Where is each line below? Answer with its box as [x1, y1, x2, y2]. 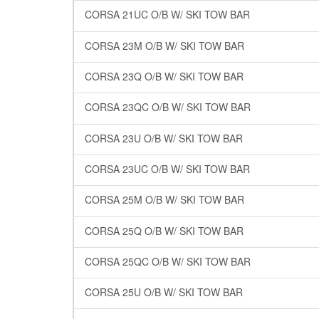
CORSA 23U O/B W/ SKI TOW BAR [85, 130, 243, 145]
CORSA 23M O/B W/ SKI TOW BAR [85, 38, 244, 53]
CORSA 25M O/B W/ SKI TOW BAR [85, 192, 244, 207]
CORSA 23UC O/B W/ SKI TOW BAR [85, 161, 250, 176]
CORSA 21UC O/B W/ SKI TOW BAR [85, 7, 250, 22]
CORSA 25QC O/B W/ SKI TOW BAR [85, 253, 251, 268]
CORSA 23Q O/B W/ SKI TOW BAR [85, 68, 244, 83]
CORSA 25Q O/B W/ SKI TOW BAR [85, 223, 244, 238]
